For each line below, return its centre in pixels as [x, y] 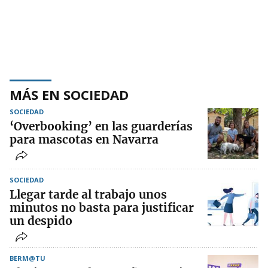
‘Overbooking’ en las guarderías [101, 127]
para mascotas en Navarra [84, 140]
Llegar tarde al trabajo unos [88, 195]
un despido [41, 221]
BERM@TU [28, 258]
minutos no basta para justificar [102, 208]
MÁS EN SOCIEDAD [69, 95]
